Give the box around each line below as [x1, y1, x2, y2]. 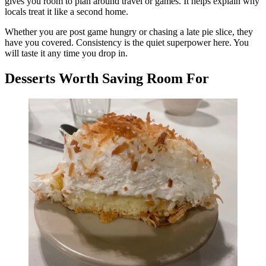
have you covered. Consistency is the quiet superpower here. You [5, 37, 249, 48]
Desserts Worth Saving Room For [5, 70, 209, 86]
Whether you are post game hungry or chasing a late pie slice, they [5, 27, 253, 37]
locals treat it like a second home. [5, 7, 128, 17]
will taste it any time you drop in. [5, 48, 128, 59]
